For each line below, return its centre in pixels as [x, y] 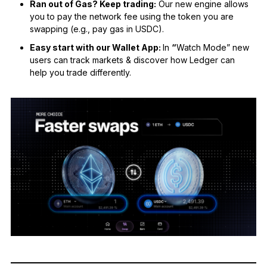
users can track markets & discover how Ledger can [132, 60]
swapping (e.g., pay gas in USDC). [97, 29]
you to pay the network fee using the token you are [131, 17]
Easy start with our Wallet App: [96, 48]
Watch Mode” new [212, 48]
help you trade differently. [80, 73]
